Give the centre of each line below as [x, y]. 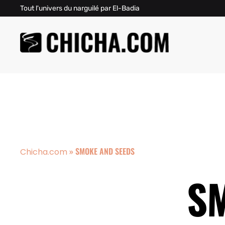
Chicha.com [44, 152]
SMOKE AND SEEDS [105, 151]
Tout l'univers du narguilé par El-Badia [80, 8]
